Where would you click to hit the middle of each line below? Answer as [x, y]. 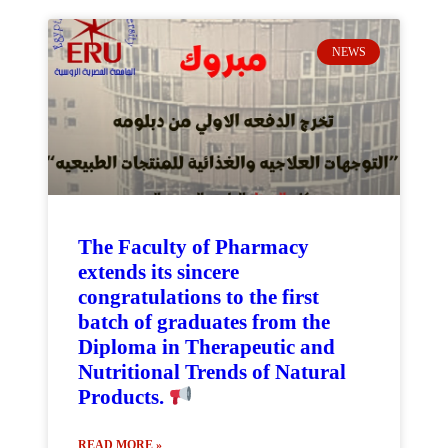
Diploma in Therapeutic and [206, 347]
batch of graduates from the [204, 322]
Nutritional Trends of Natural [212, 372]
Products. [123, 397]
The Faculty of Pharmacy [193, 247]
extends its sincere [158, 272]
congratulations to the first [198, 297]
